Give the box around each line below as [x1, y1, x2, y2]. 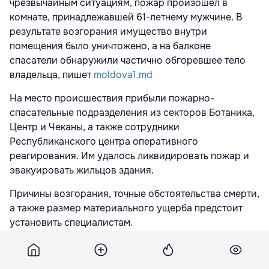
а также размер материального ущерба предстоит [10, 201, 243, 214]
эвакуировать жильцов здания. [10, 163, 154, 177]
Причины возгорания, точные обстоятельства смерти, [10, 187, 259, 200]
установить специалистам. [10, 216, 133, 229]
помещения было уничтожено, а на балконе [10, 39, 211, 52]
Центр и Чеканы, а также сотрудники [10, 120, 180, 133]
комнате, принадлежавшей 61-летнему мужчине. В [10, 10, 242, 23]
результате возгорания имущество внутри [10, 25, 207, 38]
